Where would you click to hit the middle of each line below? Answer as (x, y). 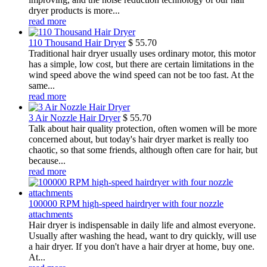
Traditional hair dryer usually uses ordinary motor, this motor (142, 53)
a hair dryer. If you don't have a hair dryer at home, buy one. (142, 246)
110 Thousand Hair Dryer (77, 42)
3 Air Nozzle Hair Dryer (74, 117)
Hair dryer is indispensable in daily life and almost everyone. (142, 225)
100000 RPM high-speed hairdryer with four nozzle (126, 203)
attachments (51, 214)
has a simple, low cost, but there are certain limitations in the (141, 64)
